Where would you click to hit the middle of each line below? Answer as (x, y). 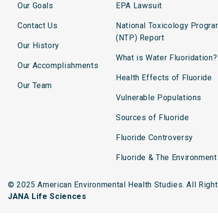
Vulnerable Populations (159, 97)
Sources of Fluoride (153, 117)
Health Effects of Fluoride (164, 77)
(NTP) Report (140, 37)
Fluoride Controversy (154, 137)
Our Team (35, 85)
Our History (39, 45)
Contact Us (38, 25)
